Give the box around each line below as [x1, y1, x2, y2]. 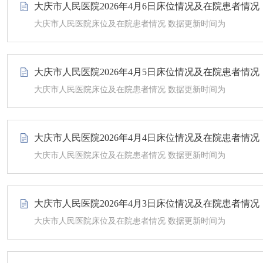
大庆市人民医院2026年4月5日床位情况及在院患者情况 [34, 67, 259, 77]
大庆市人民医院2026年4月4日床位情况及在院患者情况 [34, 133, 259, 143]
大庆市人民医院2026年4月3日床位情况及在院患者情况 [34, 198, 259, 208]
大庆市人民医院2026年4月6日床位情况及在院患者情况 [34, 1, 259, 11]
